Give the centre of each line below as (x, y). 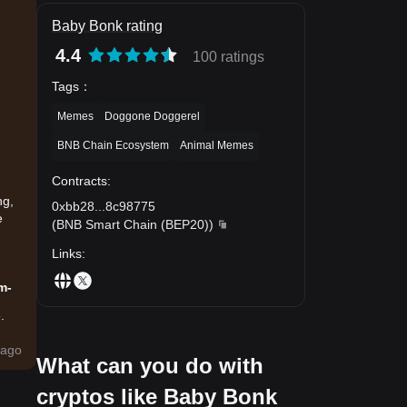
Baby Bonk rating (107, 26)
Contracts (79, 180)
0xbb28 (73, 206)
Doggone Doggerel (152, 116)
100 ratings (228, 57)
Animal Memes (217, 145)
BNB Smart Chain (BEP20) (133, 224)
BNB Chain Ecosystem (113, 145)
